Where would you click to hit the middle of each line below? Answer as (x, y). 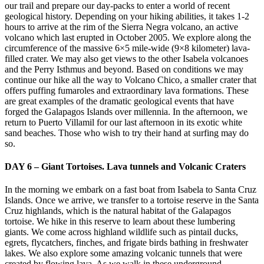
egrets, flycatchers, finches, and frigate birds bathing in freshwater (126, 243)
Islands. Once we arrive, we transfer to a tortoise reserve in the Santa (132, 200)
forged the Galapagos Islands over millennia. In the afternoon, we (126, 111)
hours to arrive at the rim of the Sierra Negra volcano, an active (121, 27)
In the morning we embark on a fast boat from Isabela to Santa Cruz (131, 190)
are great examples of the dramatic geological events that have (119, 101)
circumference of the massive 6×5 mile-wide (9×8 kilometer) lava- (127, 48)
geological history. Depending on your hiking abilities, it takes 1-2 (127, 16)
